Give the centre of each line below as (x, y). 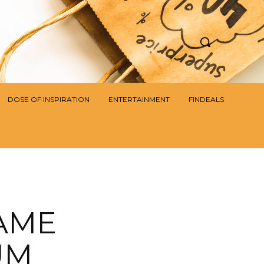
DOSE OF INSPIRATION (49, 100)
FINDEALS (206, 100)
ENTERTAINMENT (139, 100)
